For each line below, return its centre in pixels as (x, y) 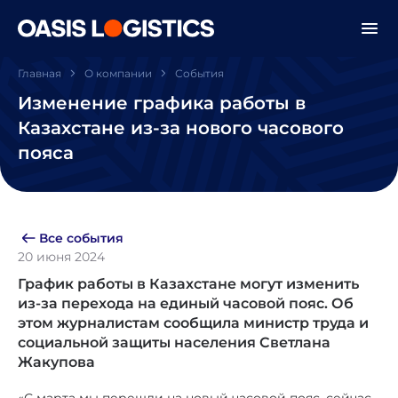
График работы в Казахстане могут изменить (188, 284)
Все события (81, 238)
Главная (40, 73)
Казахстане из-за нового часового (181, 128)
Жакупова (56, 362)
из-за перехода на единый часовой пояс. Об (186, 303)
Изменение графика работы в (162, 103)
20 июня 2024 (61, 257)
